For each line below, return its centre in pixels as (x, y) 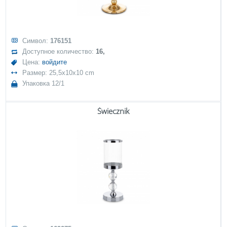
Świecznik (113, 111)
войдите (55, 62)
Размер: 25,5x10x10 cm (59, 73)
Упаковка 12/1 (44, 83)
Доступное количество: (59, 51)
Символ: (36, 41)
